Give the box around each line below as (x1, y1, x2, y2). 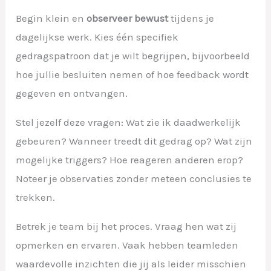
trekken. (16, 191, 56, 204)
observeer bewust (87, 12, 169, 25)
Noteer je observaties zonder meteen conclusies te (16, 172, 252, 185)
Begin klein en (16, 12, 87, 25)
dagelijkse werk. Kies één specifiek (16, 31, 179, 44)
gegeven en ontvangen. (16, 87, 128, 100)
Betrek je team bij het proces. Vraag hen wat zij (16, 220, 237, 233)
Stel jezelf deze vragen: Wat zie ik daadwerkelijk (16, 116, 241, 129)
